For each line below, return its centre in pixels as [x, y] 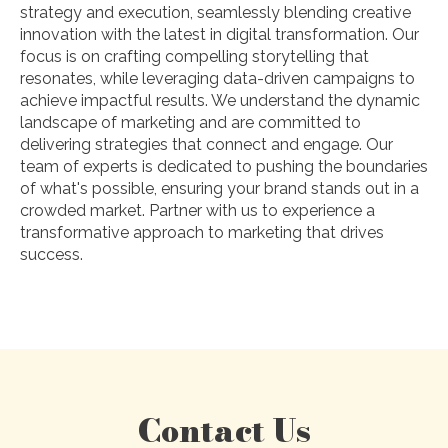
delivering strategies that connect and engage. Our [206, 145]
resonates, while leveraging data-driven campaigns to [217, 79]
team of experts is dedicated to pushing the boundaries [224, 167]
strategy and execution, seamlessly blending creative [215, 13]
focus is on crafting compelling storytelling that [194, 57]
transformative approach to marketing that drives [202, 233]
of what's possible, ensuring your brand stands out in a [219, 189]
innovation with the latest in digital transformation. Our [219, 35]
